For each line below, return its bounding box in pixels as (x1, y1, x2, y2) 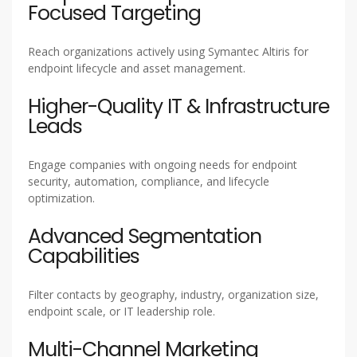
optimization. (28, 190, 95, 206)
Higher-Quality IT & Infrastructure (28, 92, 329, 120)
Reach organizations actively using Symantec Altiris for (28, 43, 308, 59)
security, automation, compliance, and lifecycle (28, 173, 269, 189)
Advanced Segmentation (28, 222, 261, 250)
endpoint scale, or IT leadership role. (28, 303, 215, 319)
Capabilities (28, 241, 139, 270)
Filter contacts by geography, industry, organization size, (28, 286, 319, 302)
